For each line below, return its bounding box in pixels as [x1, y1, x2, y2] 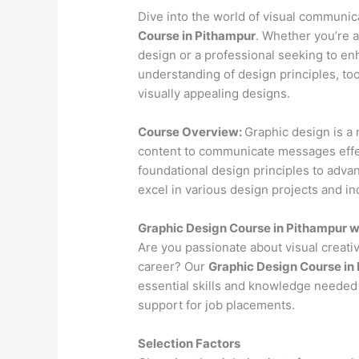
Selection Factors [138, 336, 241, 352]
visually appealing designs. [138, 86, 291, 102]
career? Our [138, 259, 209, 275]
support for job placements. [138, 297, 296, 313]
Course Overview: [138, 124, 245, 140]
